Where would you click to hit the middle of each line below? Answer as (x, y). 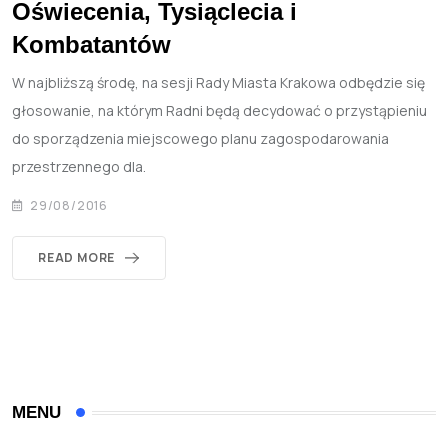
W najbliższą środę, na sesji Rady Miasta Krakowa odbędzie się (218, 83)
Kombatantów (91, 45)
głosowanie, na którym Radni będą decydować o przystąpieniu (219, 111)
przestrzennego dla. (79, 167)
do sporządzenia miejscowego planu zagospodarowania (200, 139)
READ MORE (77, 258)
